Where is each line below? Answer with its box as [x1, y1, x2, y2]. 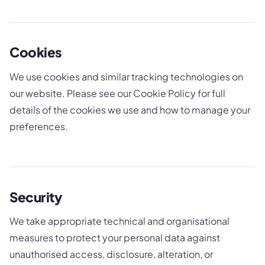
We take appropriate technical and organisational [9, 215, 230, 228]
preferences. [9, 119, 68, 132]
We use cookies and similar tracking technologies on [9, 70, 243, 83]
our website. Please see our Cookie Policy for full [9, 86, 225, 99]
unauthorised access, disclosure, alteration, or [9, 248, 213, 261]
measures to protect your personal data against [9, 231, 220, 244]
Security [9, 188, 62, 205]
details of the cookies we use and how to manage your [9, 103, 250, 116]
